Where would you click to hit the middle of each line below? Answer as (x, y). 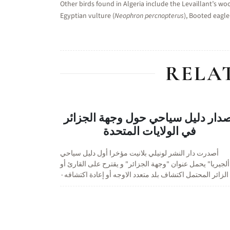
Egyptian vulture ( (87, 16)
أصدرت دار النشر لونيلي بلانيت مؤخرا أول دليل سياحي (139, 154)
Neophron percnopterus (149, 16)
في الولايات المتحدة (150, 131)
